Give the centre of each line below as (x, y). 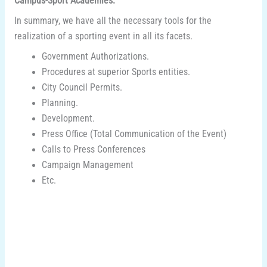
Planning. (60, 103)
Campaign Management (88, 165)
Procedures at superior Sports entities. (116, 72)
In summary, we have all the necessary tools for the (113, 21)
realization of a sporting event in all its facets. (103, 36)
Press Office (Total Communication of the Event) (134, 134)
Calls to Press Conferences (94, 149)
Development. (69, 118)
